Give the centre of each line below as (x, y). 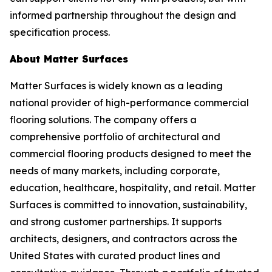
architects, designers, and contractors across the (124, 239)
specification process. (60, 32)
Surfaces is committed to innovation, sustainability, (128, 205)
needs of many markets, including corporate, (115, 171)
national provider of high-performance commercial (129, 103)
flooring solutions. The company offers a (103, 120)
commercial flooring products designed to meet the (131, 154)
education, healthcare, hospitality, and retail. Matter (133, 188)
